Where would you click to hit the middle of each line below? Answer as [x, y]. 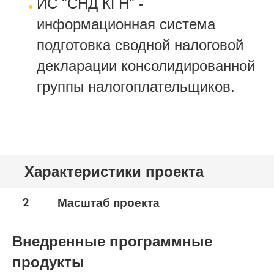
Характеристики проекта [114, 172]
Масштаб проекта [108, 203]
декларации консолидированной [146, 66]
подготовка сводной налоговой [140, 45]
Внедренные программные [112, 241]
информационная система [126, 24]
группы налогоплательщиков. [136, 87]
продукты [48, 262]
